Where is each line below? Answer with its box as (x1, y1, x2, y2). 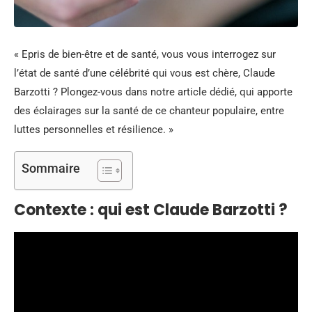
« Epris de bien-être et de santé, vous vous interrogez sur (14, 48, 276, 61)
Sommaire (22, 161, 80, 176)
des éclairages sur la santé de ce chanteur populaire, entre (14, 104, 284, 117)
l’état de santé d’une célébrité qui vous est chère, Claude (14, 67, 275, 79)
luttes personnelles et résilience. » (14, 123, 173, 136)
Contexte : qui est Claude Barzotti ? (14, 199, 288, 221)
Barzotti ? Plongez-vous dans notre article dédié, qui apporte (14, 86, 292, 98)
